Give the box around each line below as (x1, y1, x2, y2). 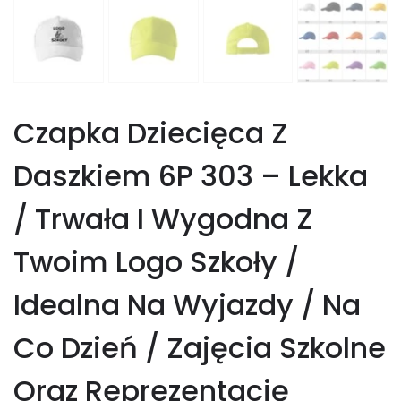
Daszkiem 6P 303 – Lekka (13, 156, 368, 197)
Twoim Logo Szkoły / (13, 242, 299, 283)
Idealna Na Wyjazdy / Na (13, 285, 361, 326)
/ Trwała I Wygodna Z (13, 199, 313, 240)
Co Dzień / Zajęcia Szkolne (13, 328, 386, 369)
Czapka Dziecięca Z (13, 113, 288, 154)
